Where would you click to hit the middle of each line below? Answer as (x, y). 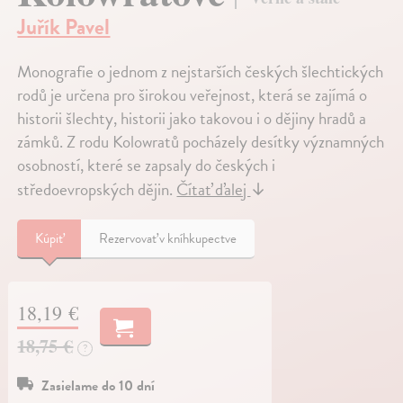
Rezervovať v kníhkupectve (168, 239)
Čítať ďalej (214, 190)
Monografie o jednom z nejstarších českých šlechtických (201, 72)
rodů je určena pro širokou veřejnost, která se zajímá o (193, 95)
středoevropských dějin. (97, 190)
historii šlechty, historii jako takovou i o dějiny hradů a (192, 119)
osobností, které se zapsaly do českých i (147, 166)
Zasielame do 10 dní (99, 386)
